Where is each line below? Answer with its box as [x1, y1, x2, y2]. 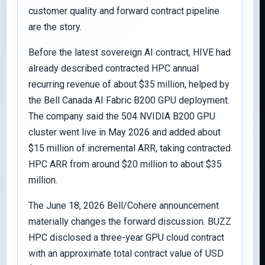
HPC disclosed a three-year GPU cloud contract [28, 232, 224, 243]
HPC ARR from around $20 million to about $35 [28, 159, 222, 170]
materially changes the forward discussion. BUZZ [28, 216, 231, 227]
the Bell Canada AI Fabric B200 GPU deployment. [28, 95, 230, 106]
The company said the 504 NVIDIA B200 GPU [28, 111, 215, 122]
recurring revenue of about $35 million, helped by [28, 79, 230, 90]
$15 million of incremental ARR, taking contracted [28, 143, 231, 154]
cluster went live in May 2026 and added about [28, 127, 221, 138]
